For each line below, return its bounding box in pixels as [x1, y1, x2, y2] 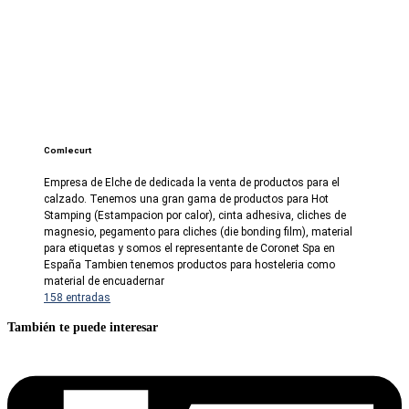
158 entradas [44, 291, 110, 305]
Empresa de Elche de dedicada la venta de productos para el [44, 176, 340, 190]
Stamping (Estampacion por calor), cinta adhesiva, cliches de [44, 209, 346, 223]
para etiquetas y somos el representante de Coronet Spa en [44, 242, 335, 256]
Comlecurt [44, 145, 91, 156]
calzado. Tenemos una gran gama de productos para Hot [44, 193, 329, 206]
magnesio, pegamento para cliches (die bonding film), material [44, 225, 352, 239]
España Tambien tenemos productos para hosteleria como [44, 258, 335, 272]
